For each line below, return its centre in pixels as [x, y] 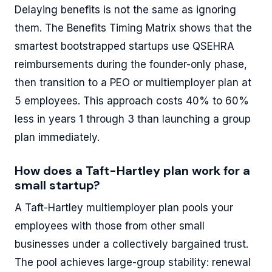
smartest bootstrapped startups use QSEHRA [124, 46]
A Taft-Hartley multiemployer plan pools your [124, 207]
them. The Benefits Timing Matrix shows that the [133, 28]
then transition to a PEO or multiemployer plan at [133, 82]
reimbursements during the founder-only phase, [131, 64]
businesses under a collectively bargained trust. [131, 244]
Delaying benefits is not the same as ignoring [125, 9]
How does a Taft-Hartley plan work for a [132, 170]
